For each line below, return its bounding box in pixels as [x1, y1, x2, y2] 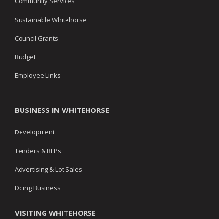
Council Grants [15, 34, 58, 43]
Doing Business [15, 183, 61, 193]
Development [15, 128, 55, 137]
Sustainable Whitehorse [15, 15, 87, 24]
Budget [15, 52, 36, 62]
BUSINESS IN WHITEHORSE [15, 105, 109, 115]
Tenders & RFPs [15, 146, 61, 155]
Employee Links [15, 71, 61, 80]
